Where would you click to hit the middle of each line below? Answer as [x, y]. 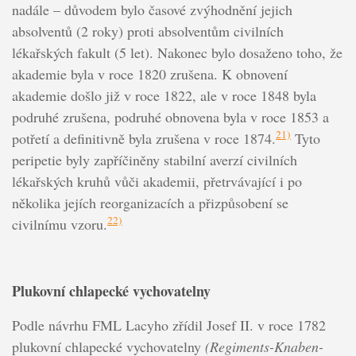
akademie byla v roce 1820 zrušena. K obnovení [149, 74]
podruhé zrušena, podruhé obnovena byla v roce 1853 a [170, 117]
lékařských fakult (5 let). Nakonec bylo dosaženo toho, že [177, 53]
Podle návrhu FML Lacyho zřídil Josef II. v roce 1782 [168, 325]
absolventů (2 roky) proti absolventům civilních [147, 31]
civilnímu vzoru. [59, 224]
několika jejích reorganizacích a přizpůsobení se [150, 203]
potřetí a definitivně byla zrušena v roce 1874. [143, 139]
